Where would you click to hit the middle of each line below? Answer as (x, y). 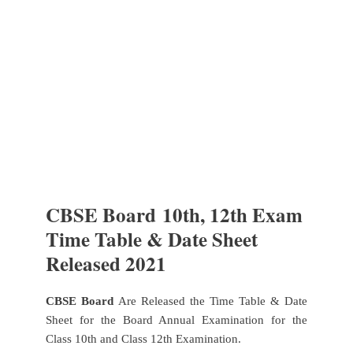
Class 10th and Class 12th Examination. (145, 338)
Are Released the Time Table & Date (210, 301)
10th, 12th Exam (232, 214)
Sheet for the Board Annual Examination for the (176, 320)
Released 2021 (106, 263)
